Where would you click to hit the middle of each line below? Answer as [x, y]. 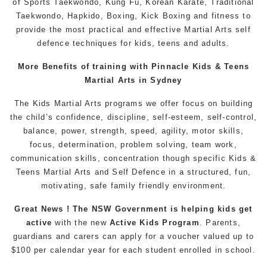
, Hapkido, [84, 16]
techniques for [102, 43]
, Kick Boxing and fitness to [193, 16]
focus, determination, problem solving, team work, [133, 145]
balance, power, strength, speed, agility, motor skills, [133, 131]
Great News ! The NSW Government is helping [116, 209]
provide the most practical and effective [100, 30]
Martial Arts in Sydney [133, 80]
